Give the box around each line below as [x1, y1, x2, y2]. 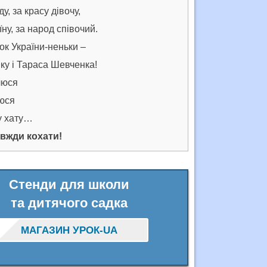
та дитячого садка [11, 195, 128, 210]
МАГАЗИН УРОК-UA [21, 225, 118, 237]
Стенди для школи [9, 176, 130, 192]
